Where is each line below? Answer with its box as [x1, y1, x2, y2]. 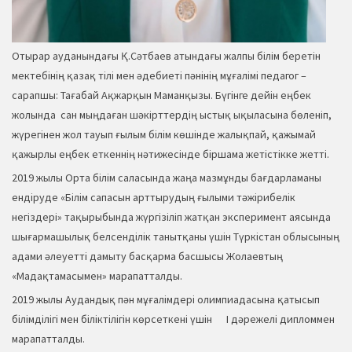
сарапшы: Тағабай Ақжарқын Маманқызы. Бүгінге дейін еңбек [12, 88, 311, 103]
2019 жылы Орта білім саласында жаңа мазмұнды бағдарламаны [12, 170, 321, 185]
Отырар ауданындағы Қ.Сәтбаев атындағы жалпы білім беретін [12, 49, 321, 64]
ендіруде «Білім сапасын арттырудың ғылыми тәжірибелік [12, 190, 295, 205]
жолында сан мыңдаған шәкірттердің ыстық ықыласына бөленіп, [12, 108, 332, 123]
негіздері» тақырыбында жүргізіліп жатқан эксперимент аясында [12, 210, 331, 225]
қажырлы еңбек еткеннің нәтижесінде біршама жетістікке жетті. [12, 147, 329, 162]
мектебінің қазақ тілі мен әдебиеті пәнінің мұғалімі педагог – [12, 68, 306, 83]
